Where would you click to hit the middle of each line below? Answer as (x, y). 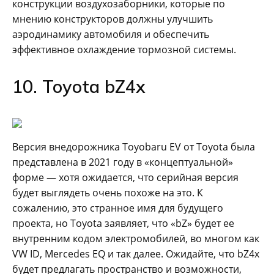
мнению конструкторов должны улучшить (113, 19)
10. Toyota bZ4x (79, 86)
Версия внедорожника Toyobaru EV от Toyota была (134, 146)
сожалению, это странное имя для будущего (118, 208)
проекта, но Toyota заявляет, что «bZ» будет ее (123, 223)
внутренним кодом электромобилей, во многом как (136, 238)
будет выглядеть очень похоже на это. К (108, 192)
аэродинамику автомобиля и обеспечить (111, 34)
